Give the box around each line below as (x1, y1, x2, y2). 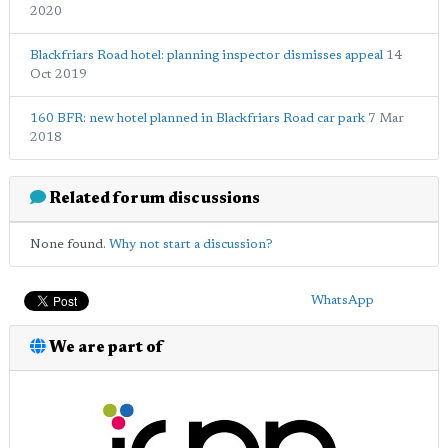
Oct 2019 (30, 68, 87, 82)
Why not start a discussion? (109, 238, 273, 252)
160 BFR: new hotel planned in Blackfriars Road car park (30, 112, 365, 126)
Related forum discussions (46, 191, 260, 208)
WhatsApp (310, 294, 374, 308)
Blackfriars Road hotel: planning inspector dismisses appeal (30, 49, 383, 63)
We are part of (46, 340, 163, 357)
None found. (30, 238, 109, 252)
